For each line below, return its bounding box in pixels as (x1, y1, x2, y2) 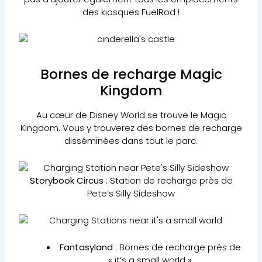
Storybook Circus (29, 174, 104, 187)
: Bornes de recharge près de (112, 240, 241, 253)
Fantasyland (59, 240, 113, 253)
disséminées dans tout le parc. (64, 134, 198, 147)
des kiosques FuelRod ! (82, 5, 180, 18)
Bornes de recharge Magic (40, 64, 222, 84)
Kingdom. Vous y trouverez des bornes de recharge (20, 121, 242, 134)
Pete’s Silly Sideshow (87, 187, 175, 199)
